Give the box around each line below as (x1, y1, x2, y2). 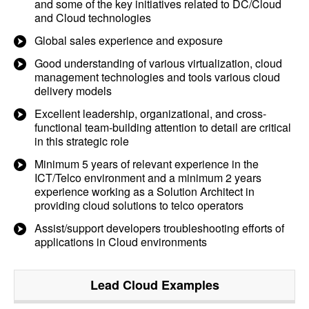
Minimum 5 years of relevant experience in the (34, 156, 259, 172)
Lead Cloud (90, 276, 158, 294)
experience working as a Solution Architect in (34, 183, 255, 199)
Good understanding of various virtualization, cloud (34, 55, 282, 71)
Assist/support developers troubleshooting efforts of (34, 220, 284, 236)
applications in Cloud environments (34, 234, 207, 250)
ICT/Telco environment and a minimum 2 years (34, 170, 261, 186)
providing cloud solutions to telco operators (34, 197, 243, 213)
